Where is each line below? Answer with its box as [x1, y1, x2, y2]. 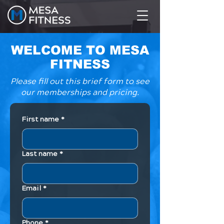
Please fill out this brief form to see [10, 76, 149, 87]
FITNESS [50, 57, 110, 71]
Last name [22, 149, 57, 159]
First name [22, 114, 59, 124]
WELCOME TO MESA [11, 43, 149, 57]
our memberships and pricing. [21, 87, 139, 98]
